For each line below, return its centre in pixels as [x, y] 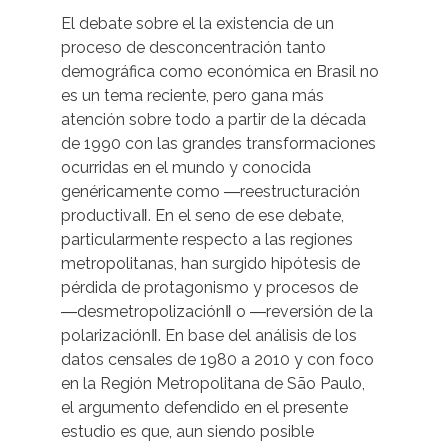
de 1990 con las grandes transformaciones [218, 144]
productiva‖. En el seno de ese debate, [202, 216]
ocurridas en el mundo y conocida [186, 168]
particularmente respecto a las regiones [207, 240]
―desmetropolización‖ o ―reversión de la [217, 312]
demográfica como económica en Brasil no [220, 72]
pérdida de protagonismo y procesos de [209, 288]
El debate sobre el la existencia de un [197, 24]
